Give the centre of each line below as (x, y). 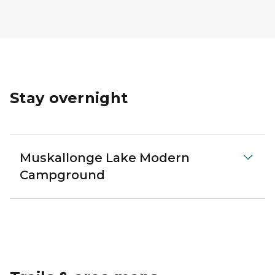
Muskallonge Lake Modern (105, 157)
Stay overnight (69, 98)
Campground (62, 175)
